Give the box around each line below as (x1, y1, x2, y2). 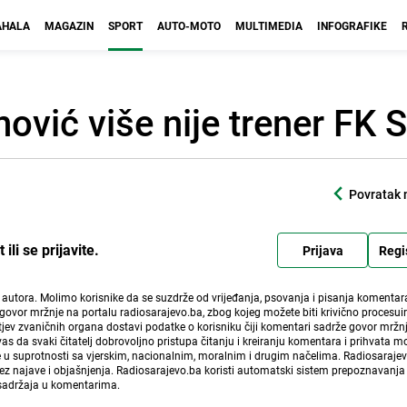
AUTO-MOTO (157, 18, 221, 33)
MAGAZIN (45, 18, 94, 33)
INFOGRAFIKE (317, 18, 387, 33)
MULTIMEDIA (235, 18, 303, 33)
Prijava (302, 241, 343, 259)
